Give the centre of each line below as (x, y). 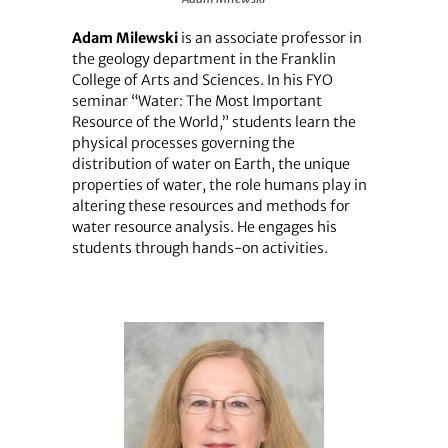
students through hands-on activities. (199, 247)
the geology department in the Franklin (203, 58)
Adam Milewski (124, 37)
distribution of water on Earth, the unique (210, 163)
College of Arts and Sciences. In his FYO (202, 79)
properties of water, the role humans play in (219, 184)
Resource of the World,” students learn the (213, 121)
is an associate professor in (269, 37)
